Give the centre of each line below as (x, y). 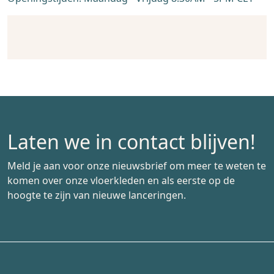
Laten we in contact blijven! (131, 142)
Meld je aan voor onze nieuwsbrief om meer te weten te (137, 166)
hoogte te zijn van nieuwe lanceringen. (97, 195)
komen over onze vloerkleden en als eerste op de (121, 181)
